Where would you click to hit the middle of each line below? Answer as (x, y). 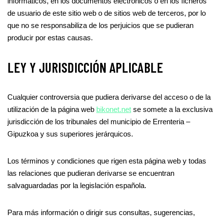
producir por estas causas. (50, 38)
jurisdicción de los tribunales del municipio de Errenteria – (99, 122)
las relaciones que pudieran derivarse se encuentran (91, 173)
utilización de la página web (52, 109)
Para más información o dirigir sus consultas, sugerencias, (101, 212)
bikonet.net (114, 109)
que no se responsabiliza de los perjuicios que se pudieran (100, 25)
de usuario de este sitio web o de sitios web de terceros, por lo (107, 13)
